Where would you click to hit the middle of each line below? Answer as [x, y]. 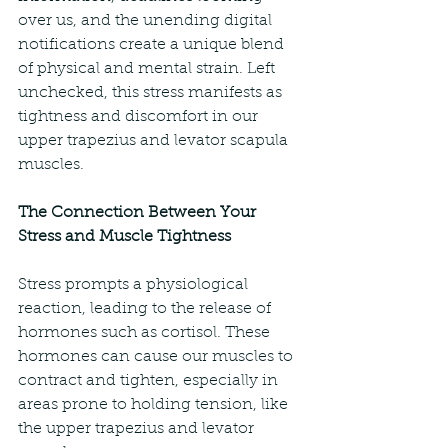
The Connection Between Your [139, 213]
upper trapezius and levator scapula [155, 141]
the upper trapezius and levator [138, 429]
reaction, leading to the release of [146, 309]
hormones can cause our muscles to [157, 357]
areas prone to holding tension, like [155, 405]
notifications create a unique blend [153, 45]
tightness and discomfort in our [140, 117]
